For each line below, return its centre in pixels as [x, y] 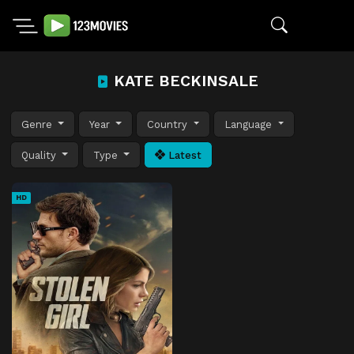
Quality [40, 155]
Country [169, 124]
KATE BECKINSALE [183, 81]
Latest [184, 155]
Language [250, 124]
